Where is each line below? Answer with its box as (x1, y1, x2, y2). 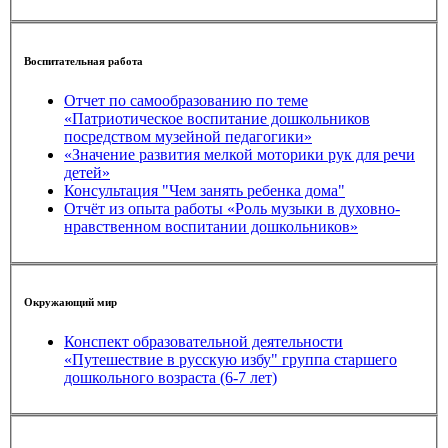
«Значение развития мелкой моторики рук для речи (64, 145, 257, 163)
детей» (64, 163, 110, 181)
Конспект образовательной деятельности (64, 333, 343, 351)
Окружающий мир (24, 296, 117, 309)
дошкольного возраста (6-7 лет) (64, 369, 277, 387)
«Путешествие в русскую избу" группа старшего (64, 351, 397, 369)
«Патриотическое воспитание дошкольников (64, 109, 370, 127)
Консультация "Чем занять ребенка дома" (64, 181, 345, 199)
